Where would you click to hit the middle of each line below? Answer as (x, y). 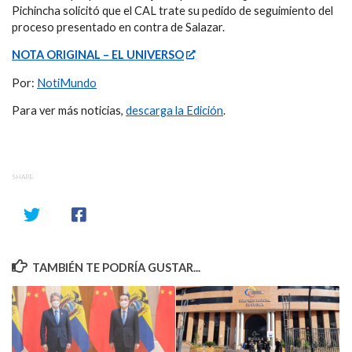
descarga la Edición (174, 111)
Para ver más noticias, (69, 111)
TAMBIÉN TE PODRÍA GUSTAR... (117, 267)
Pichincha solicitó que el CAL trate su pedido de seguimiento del (172, 10)
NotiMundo (67, 82)
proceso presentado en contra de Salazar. (118, 27)
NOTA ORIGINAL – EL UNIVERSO (98, 55)
